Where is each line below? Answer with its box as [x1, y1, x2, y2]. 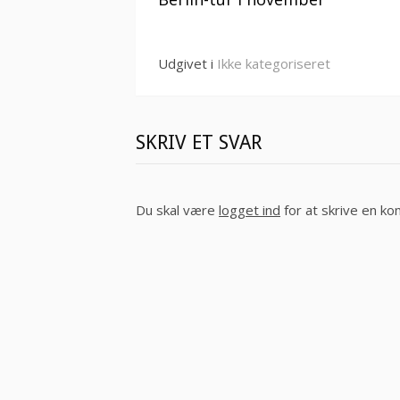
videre [157, 2, 233, 33]
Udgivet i [158, 54, 217, 72]
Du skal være [136, 201, 219, 219]
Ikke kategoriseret [217, 54, 330, 72]
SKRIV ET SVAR [136, 131, 262, 154]
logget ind [219, 201, 280, 219]
